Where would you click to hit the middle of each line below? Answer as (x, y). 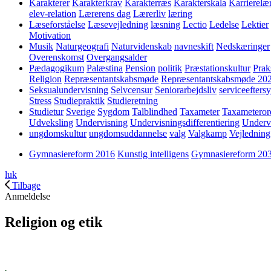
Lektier (255, 24)
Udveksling (51, 122)
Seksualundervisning (69, 90)
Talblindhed (155, 112)
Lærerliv (149, 14)
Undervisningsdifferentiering (185, 122)
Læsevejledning (118, 24)
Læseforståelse (57, 24)
